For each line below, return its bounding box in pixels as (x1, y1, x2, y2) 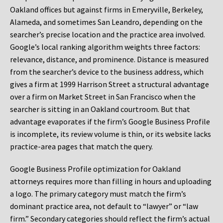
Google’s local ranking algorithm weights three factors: (10, 42, 200, 52)
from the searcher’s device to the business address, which (10, 67, 204, 77)
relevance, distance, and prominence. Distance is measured (10, 54, 209, 65)
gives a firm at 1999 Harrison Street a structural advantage (10, 79, 209, 90)
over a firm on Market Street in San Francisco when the (10, 92, 196, 102)
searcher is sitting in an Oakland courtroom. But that (10, 104, 190, 114)
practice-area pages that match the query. (10, 141, 153, 152)
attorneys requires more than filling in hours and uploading (10, 176, 212, 187)
